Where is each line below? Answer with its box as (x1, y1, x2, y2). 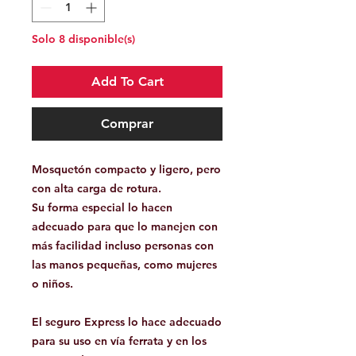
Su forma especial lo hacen (32, 200, 172, 215)
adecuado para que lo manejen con (32, 219, 218, 234)
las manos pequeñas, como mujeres (32, 257, 217, 273)
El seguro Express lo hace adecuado (32, 315, 222, 330)
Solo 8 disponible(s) (32, 32, 135, 47)
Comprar (101, 116, 153, 132)
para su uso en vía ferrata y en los (32, 334, 207, 349)
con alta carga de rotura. (32, 181, 161, 196)
